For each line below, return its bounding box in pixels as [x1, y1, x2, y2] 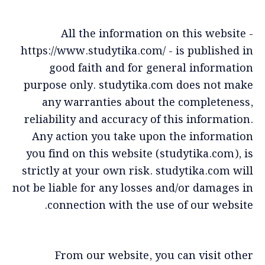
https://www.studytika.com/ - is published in [21, 42, 253, 60]
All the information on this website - [61, 25, 253, 43]
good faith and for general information [49, 59, 253, 77]
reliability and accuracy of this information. [24, 111, 253, 128]
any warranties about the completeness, [42, 93, 253, 111]
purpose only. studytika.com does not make [24, 76, 253, 94]
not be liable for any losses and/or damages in [12, 179, 253, 197]
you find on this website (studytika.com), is [26, 145, 253, 163]
